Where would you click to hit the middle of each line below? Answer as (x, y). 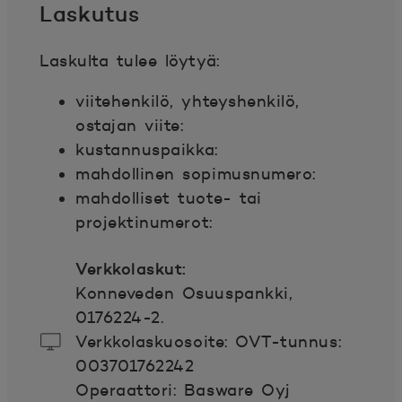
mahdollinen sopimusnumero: (196, 174)
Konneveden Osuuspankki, (184, 293)
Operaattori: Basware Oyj (183, 390)
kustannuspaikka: (151, 150)
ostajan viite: (133, 126)
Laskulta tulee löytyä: (130, 61)
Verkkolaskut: (131, 269)
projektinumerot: (144, 223)
